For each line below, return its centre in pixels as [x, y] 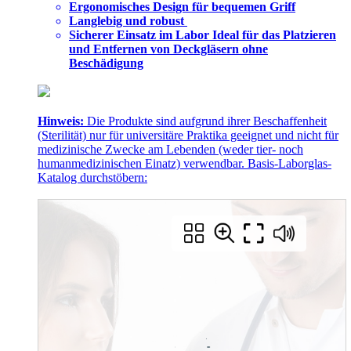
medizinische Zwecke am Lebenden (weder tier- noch [170, 149]
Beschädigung [106, 63]
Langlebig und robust [128, 20]
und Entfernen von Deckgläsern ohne [168, 49]
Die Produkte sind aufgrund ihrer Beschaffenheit [205, 121]
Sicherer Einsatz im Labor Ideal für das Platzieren [203, 34]
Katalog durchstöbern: [92, 177]
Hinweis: [61, 121]
